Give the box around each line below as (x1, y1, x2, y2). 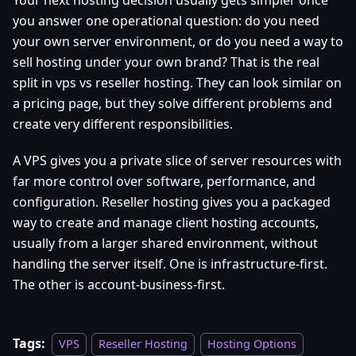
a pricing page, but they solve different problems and (13, 94, 332, 112)
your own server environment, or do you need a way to (13, 32, 343, 50)
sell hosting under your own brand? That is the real (13, 52, 319, 71)
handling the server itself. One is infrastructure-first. (13, 254, 327, 273)
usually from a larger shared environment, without (13, 234, 318, 252)
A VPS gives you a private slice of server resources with (13, 151, 342, 169)
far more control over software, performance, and (13, 172, 315, 190)
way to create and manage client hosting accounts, (13, 213, 319, 231)
